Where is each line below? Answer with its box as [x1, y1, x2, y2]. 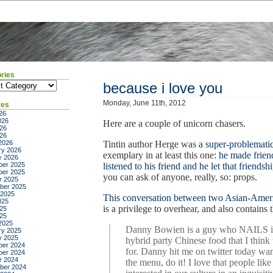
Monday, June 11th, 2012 [103, 99, 186, 107]
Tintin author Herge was [103, 139, 199, 149]
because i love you [103, 80, 222, 96]
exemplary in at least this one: [103, 150, 219, 160]
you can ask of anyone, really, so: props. [103, 172, 257, 182]
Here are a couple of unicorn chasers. [103, 118, 246, 129]
